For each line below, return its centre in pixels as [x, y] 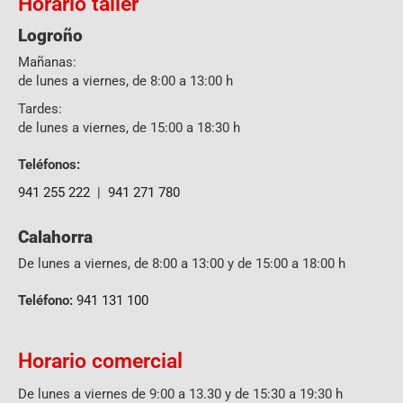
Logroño [50, 36]
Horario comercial [100, 361]
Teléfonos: [49, 164]
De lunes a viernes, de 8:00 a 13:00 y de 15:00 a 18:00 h [182, 263]
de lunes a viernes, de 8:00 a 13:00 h [125, 81]
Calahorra [55, 237]
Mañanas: [47, 62]
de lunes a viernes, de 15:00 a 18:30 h [129, 127]
